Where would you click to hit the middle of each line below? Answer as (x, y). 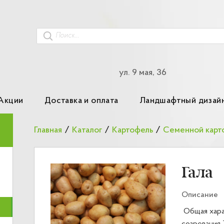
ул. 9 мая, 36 (143, 73)
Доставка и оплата (81, 101)
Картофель (132, 130)
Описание (200, 195)
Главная (48, 130)
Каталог (87, 130)
